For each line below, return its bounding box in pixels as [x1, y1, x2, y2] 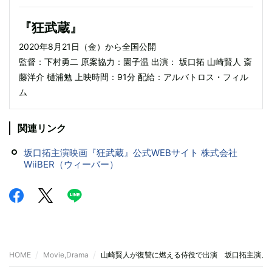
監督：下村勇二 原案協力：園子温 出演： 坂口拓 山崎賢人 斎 [19, 56, 252, 67]
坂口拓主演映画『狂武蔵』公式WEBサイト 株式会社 [24, 146, 237, 158]
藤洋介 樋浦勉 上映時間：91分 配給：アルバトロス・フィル [19, 71, 248, 82]
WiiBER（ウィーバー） [24, 158, 118, 170]
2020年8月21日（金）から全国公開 [19, 41, 156, 52]
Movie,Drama [43, 250, 89, 259]
